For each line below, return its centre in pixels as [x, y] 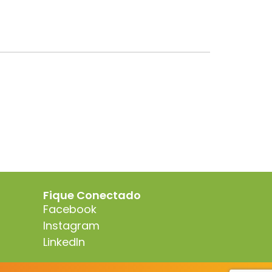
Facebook [70, 209]
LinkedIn [64, 242]
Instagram [71, 226]
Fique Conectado [92, 195]
